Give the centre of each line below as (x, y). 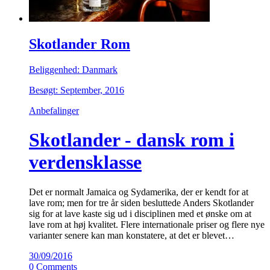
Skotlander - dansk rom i (132, 140)
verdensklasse (85, 162)
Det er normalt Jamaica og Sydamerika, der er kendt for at (139, 192)
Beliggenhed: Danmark (73, 69)
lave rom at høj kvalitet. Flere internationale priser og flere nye (147, 224)
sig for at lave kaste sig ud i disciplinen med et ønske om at (140, 213)
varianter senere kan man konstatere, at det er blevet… (132, 235)
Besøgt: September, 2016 (77, 90)
